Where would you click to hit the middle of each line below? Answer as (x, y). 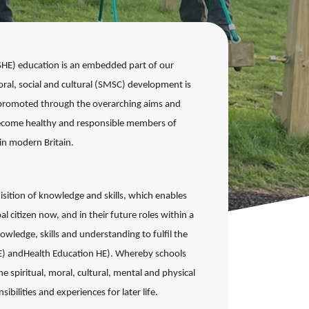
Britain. (59, 143)
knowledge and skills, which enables (113, 197)
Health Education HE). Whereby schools (105, 255)
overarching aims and (137, 104)
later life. (140, 293)
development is (159, 85)
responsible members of (127, 124)
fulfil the (170, 235)
